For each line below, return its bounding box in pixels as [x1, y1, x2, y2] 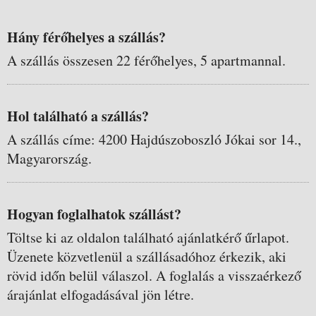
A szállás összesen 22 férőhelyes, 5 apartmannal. [7, 51, 286, 70]
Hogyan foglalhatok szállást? [7, 204, 181, 224]
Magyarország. [7, 149, 92, 168]
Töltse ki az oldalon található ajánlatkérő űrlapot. [7, 228, 289, 247]
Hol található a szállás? [7, 106, 149, 126]
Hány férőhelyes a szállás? [7, 27, 166, 47]
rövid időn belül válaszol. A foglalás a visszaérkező [7, 266, 301, 285]
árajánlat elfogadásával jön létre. [7, 285, 194, 304]
